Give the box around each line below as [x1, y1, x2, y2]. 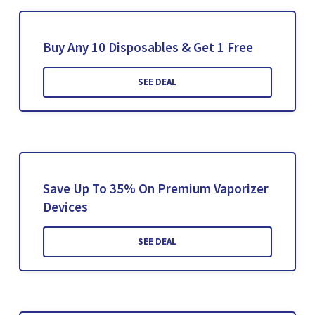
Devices [42, 198, 88, 216]
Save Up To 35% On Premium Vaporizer [42, 180, 269, 198]
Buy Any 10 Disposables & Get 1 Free [42, 39, 253, 56]
